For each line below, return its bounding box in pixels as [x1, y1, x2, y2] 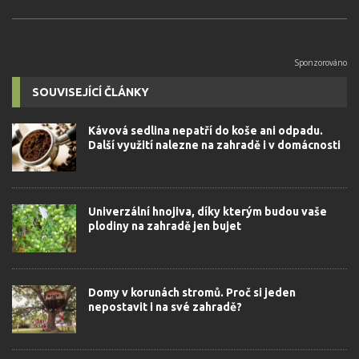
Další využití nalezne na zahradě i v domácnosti [88, 138, 341, 151]
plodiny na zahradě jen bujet [88, 219, 241, 232]
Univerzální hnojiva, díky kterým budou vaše [88, 204, 327, 218]
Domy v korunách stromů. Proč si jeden [88, 285, 296, 299]
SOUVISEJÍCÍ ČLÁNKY [32, 85, 149, 99]
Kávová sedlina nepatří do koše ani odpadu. [88, 123, 323, 137]
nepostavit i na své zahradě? [88, 300, 242, 313]
